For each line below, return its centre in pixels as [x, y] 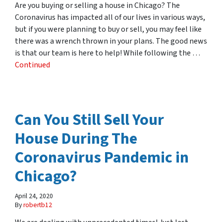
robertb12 [38, 205]
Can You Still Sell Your [89, 120]
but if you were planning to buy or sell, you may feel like [108, 29]
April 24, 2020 [34, 196]
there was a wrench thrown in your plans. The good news [111, 41]
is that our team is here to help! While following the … [108, 53]
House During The [76, 139]
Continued [32, 65]
